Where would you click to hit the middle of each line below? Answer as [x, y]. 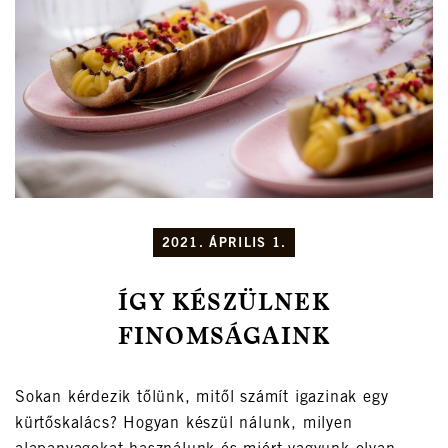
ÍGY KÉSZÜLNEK [224, 304]
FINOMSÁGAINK [224, 338]
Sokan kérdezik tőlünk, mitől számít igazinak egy [202, 398]
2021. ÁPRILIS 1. [224, 245]
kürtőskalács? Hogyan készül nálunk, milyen [184, 424]
